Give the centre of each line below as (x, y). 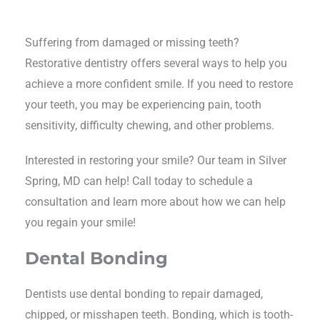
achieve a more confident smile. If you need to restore (159, 84)
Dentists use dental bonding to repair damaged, (144, 294)
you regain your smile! (80, 222)
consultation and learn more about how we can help (155, 201)
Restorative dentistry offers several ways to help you (156, 63)
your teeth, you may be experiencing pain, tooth (143, 104)
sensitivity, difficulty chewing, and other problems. (150, 125)
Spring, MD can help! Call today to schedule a (139, 181)
